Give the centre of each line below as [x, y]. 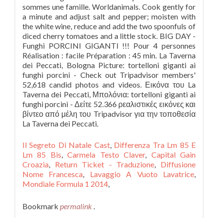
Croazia [36, 164]
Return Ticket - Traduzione [105, 164]
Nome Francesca [53, 174]
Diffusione [178, 164]
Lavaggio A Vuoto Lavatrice [142, 174]
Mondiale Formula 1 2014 [65, 184]
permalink [77, 206]
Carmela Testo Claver [106, 154]
